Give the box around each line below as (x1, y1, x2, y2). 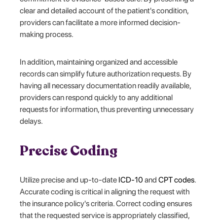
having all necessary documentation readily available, (20, 80, 191, 90)
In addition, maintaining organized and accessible (20, 57, 178, 67)
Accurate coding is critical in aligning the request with (20, 186, 190, 196)
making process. (20, 29, 74, 39)
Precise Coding (20, 141, 118, 160)
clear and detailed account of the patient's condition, (20, 5, 189, 15)
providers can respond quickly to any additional (20, 92, 173, 102)
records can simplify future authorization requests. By (20, 69, 192, 78)
